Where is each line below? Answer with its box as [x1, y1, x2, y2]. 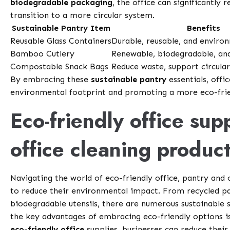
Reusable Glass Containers [10, 36, 112, 46]
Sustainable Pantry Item [11, 23, 110, 33]
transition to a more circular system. [10, 10, 155, 21]
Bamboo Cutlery [10, 49, 75, 59]
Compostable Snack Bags [10, 62, 109, 72]
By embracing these [10, 74, 91, 85]
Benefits [186, 23, 220, 33]
